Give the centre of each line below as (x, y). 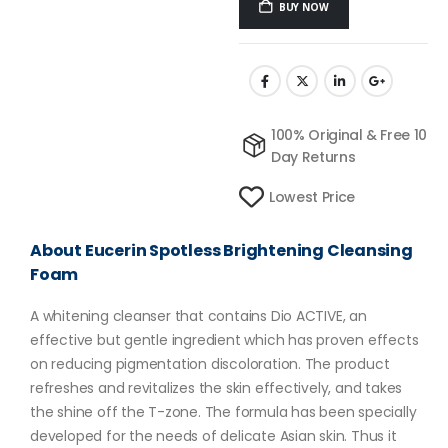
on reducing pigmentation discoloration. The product (210, 364)
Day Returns (313, 156)
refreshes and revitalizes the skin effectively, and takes (216, 388)
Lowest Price (312, 196)
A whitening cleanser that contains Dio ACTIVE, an (198, 316)
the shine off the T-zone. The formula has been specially (223, 412)
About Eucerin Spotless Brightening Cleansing (221, 250)
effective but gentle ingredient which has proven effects (224, 340)
